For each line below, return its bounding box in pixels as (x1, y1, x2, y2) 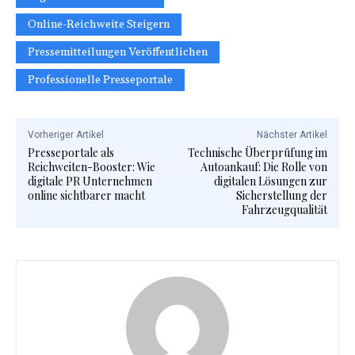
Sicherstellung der (235, 188, 327, 204)
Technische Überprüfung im (187, 145, 327, 161)
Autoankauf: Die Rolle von (200, 159, 327, 175)
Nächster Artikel (256, 129, 327, 141)
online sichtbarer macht (28, 188, 145, 204)
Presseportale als (28, 145, 114, 161)
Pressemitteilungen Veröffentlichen (28, 45, 208, 60)
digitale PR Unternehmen (28, 174, 152, 189)
